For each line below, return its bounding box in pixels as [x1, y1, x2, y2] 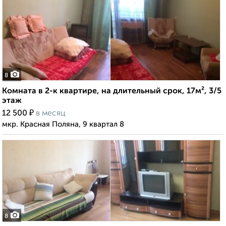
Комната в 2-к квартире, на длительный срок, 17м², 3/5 [2, 87, 221, 96]
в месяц [36, 109, 66, 118]
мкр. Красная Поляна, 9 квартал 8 [2, 121, 124, 129]
